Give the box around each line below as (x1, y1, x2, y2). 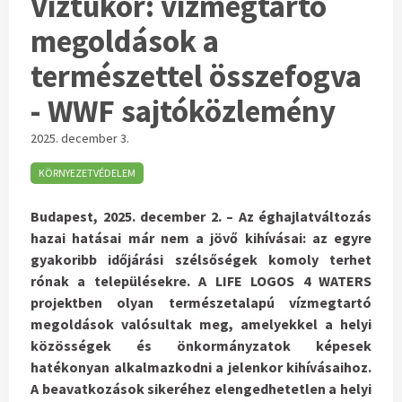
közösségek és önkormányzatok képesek (31, 336, 371, 355)
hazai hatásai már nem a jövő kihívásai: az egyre (31, 229, 371, 248)
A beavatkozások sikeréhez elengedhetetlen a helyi (31, 380, 371, 398)
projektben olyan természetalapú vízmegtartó (31, 293, 371, 312)
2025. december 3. (31, 130, 129, 147)
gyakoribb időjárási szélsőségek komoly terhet (31, 250, 371, 269)
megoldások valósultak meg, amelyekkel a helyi (31, 315, 371, 334)
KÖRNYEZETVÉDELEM (39, 166, 135, 180)
